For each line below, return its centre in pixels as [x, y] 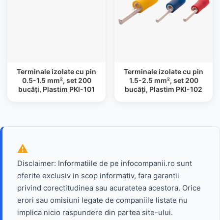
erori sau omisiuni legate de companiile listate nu [102, 200]
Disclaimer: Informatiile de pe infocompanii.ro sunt [105, 163]
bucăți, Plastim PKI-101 [56, 89]
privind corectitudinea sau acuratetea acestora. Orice [109, 188]
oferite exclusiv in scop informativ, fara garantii [98, 176]
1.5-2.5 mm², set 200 [164, 80]
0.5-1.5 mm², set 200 [56, 80]
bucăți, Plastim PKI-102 [164, 89]
